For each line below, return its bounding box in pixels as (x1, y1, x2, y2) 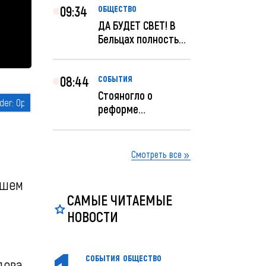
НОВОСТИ (67, 208, 119, 226)
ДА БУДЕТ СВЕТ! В (98, 18, 176, 32)
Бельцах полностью (98, 31, 186, 46)
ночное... (98, 59, 138, 73)
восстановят (98, 45, 156, 59)
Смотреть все (131, 148, 182, 160)
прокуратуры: (98, 115, 159, 129)
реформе (98, 102, 139, 116)
